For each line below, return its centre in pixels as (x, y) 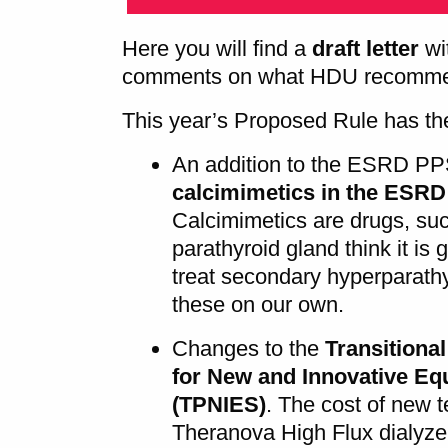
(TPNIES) (219, 404)
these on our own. (258, 304)
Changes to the (248, 348)
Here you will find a (214, 48)
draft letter (365, 48)
